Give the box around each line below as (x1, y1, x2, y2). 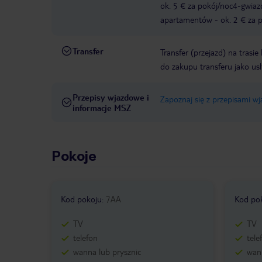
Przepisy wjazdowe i (73, 92, 149, 103)
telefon (73, 232, 98, 243)
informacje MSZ (73, 102, 131, 113)
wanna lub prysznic (73, 246, 141, 257)
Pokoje (51, 148, 96, 165)
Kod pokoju (61, 194, 102, 205)
